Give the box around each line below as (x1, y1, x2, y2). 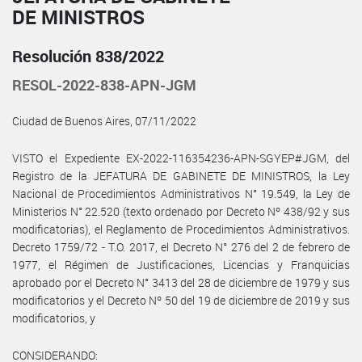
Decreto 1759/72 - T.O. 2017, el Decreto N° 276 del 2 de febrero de (12, 238, 350, 255)
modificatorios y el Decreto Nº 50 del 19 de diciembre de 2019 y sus (12, 292, 350, 308)
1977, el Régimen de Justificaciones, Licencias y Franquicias (12, 256, 350, 272)
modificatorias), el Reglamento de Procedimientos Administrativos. (12, 221, 350, 237)
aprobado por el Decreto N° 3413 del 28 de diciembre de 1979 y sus (12, 274, 350, 290)
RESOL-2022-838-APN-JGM (12, 74, 196, 95)
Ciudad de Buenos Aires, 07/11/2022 (12, 112, 196, 128)
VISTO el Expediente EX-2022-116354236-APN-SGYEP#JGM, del (12, 149, 350, 166)
